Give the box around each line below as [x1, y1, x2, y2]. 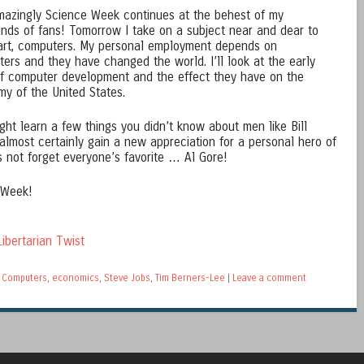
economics [52, 271, 99, 284]
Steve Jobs [104, 271, 150, 284]
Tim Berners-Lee [155, 271, 225, 284]
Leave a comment [232, 271, 306, 284]
